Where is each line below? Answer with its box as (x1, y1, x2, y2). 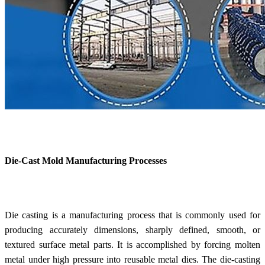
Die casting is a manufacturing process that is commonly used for (5, 209, 260, 220)
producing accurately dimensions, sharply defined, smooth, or (5, 224, 260, 235)
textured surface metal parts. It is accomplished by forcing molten (5, 239, 260, 250)
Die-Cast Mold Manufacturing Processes (5, 155, 167, 166)
